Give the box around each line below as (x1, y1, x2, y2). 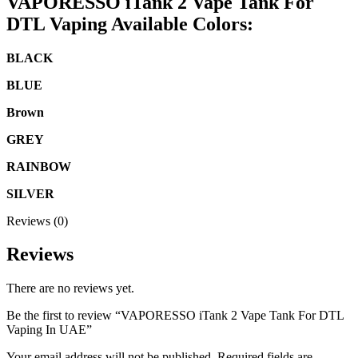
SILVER (6, 186, 54, 201)
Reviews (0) (6, 213, 68, 228)
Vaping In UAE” (6, 323, 92, 337)
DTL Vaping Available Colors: (6, 13, 253, 34)
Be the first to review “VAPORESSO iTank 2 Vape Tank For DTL (6, 308, 344, 323)
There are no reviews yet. (6, 281, 134, 296)
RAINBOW (6, 159, 71, 173)
